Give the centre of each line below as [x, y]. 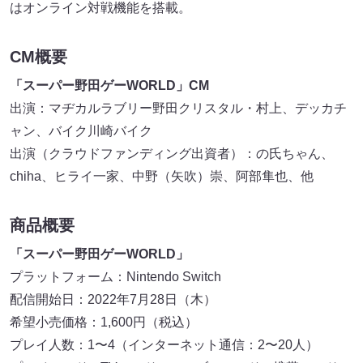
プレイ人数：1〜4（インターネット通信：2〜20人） [164, 344]
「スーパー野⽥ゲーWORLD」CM [109, 85]
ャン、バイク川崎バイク [81, 130]
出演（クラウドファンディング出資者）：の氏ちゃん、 [172, 153]
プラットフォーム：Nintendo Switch [115, 276]
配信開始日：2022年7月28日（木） [113, 299]
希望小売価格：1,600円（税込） [104, 322]
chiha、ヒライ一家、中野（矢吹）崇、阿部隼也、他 [162, 176]
